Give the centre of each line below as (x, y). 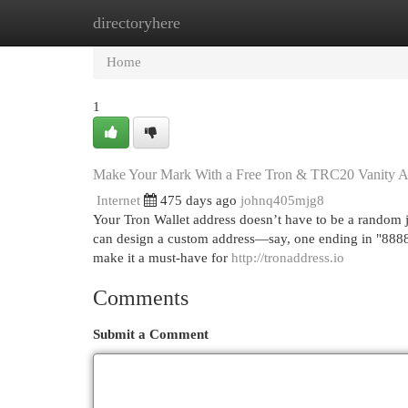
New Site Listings (232, 23)
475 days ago (199, 200)
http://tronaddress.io (288, 258)
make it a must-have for (162, 258)
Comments (141, 298)
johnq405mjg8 (282, 200)
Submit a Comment (151, 334)
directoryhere (137, 23)
